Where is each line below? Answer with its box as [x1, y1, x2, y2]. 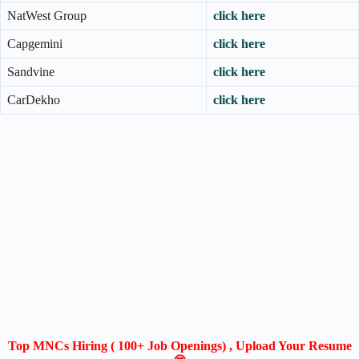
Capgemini [7, 36, 63, 50]
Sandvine [7, 64, 58, 79]
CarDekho [7, 92, 60, 107]
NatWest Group [7, 8, 87, 22]
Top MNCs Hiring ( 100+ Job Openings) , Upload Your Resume [7, 338, 352, 353]
